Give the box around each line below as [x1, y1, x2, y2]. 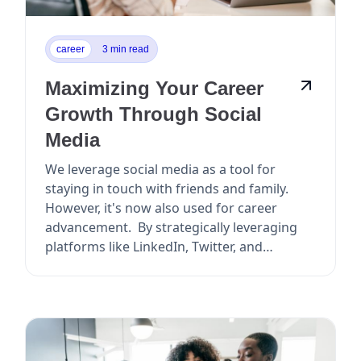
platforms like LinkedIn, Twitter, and [45, 237, 263, 255]
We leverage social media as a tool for [45, 160, 276, 178]
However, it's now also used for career [45, 198, 278, 217]
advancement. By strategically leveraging [45, 218, 139, 236]
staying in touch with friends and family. [45, 179, 289, 197]
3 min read [102, 43, 150, 55]
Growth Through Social [45, 102, 263, 125]
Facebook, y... [45, 256, 127, 275]
